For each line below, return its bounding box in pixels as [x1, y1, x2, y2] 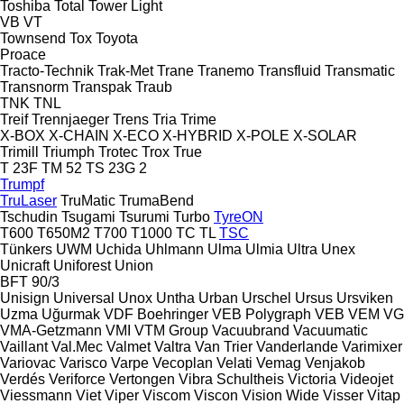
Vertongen [109, 371, 175, 387]
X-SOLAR [293, 127, 357, 143]
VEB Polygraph [212, 306, 311, 322]
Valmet [106, 338, 151, 354]
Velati [216, 354, 252, 371]
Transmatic [325, 62, 395, 78]
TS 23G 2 [86, 160, 147, 176]
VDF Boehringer [104, 306, 208, 322]
